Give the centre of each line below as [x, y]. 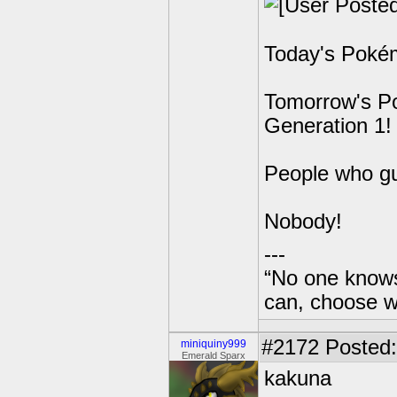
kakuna [298, 378]
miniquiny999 [214, 344]
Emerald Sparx [214, 355]
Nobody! [303, 222]
